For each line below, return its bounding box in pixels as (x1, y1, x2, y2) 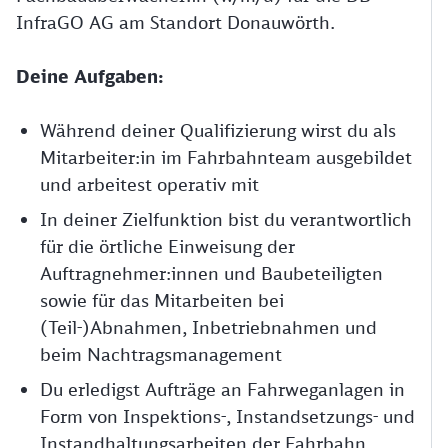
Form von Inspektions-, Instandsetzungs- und (40, 405, 415, 427)
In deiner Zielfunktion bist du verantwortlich (40, 208, 412, 230)
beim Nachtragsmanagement (40, 343, 282, 365)
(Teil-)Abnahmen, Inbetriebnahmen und (40, 316, 377, 338)
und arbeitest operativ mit (40, 173, 259, 195)
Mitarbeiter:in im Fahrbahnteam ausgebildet (40, 146, 412, 168)
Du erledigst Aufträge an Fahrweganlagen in (40, 378, 405, 400)
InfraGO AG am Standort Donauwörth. (16, 11, 335, 33)
